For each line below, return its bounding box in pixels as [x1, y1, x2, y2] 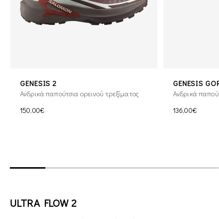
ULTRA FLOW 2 [10, 196, 76, 210]
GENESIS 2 [20, 78, 57, 88]
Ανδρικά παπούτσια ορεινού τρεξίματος [20, 89, 139, 99]
